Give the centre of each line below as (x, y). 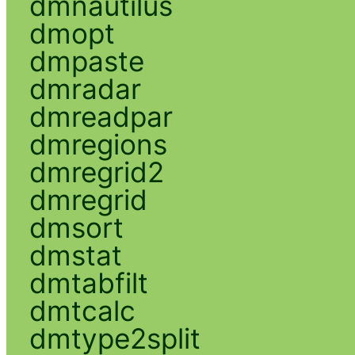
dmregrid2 (96, 172)
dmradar (85, 88)
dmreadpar (101, 116)
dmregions (98, 144)
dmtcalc (82, 310)
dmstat (75, 255)
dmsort (76, 227)
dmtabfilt (88, 282)
